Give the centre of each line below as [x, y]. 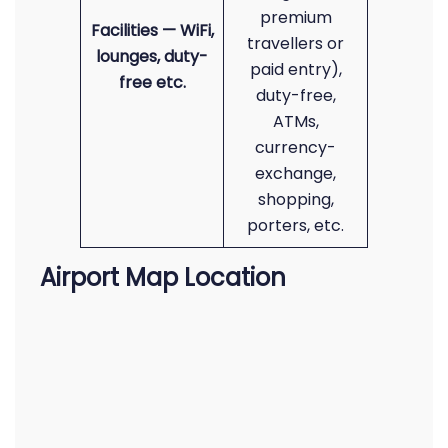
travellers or [295, 43]
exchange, [295, 173]
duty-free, [295, 95]
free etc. [152, 82]
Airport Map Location [163, 277]
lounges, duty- [152, 56]
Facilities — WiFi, [152, 30]
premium [295, 17]
